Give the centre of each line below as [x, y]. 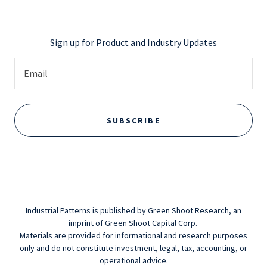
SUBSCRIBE [133, 120]
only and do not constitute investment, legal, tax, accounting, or [133, 248]
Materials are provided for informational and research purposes [133, 235]
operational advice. [133, 260]
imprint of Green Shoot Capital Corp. [133, 223]
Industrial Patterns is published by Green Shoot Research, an [133, 210]
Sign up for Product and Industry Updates [133, 42]
